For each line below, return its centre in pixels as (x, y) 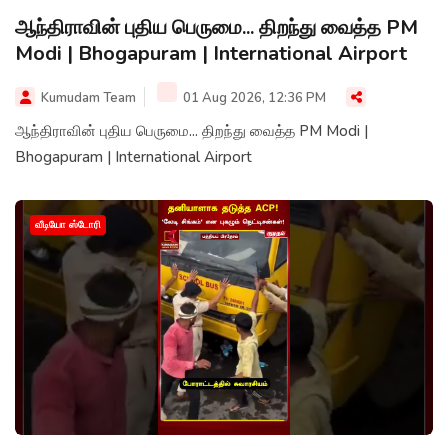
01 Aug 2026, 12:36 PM (253, 97)
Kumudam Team (88, 97)
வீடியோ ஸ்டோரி (68, 224)
